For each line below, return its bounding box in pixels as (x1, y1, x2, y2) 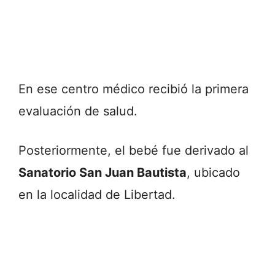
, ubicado (187, 165, 240, 180)
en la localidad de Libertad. (18, 187, 176, 203)
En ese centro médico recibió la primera (18, 82, 249, 97)
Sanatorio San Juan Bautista (18, 165, 187, 180)
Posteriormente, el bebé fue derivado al (18, 143, 249, 158)
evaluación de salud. (18, 104, 137, 119)
